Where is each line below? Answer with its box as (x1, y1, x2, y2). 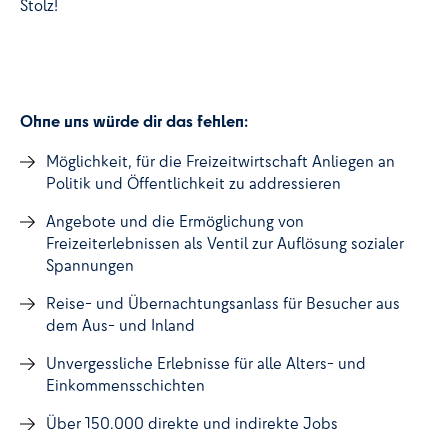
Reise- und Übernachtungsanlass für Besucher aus (45, 292, 400, 313)
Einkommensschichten (45, 374, 205, 395)
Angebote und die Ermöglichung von (45, 210, 304, 231)
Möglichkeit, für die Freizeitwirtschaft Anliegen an (45, 150, 395, 171)
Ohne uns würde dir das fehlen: (20, 109, 248, 131)
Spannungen (45, 254, 134, 275)
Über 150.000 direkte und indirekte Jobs (45, 412, 338, 433)
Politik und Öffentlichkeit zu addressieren (45, 172, 341, 193)
